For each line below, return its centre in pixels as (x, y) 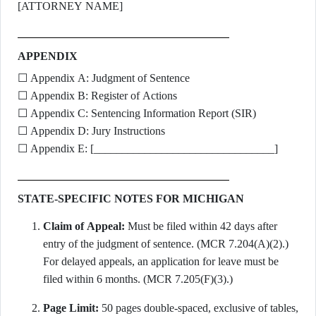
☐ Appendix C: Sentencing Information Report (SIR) (137, 113)
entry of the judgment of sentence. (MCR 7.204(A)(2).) (166, 244)
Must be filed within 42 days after (201, 226)
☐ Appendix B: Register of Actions (97, 96)
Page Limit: (71, 308)
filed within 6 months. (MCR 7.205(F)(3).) (138, 279)
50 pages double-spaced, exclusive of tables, (199, 308)
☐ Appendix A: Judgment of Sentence (104, 78)
